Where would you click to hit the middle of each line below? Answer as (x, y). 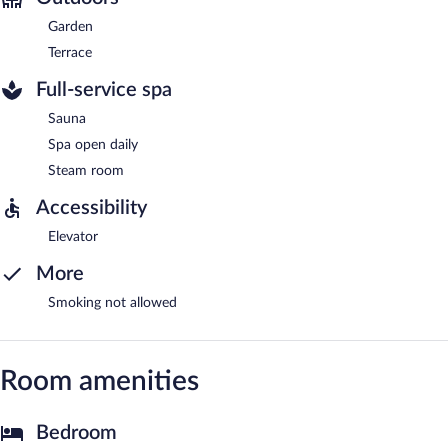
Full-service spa (104, 89)
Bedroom (76, 432)
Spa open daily (93, 144)
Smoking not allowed (112, 302)
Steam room (86, 170)
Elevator (73, 236)
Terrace (70, 52)
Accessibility (91, 207)
